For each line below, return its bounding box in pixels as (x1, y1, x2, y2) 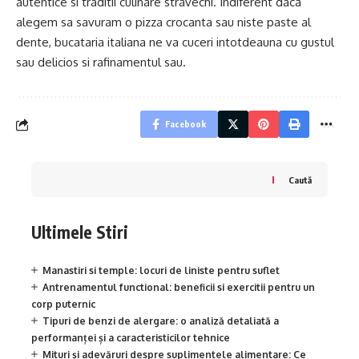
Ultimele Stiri (31, 221, 128, 244)
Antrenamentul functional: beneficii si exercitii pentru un (42, 280, 315, 293)
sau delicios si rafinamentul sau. (16, 54, 186, 71)
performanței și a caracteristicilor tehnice (31, 331, 230, 344)
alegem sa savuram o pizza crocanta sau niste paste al (16, 14, 311, 30)
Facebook (165, 119, 206, 130)
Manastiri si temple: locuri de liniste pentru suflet (42, 264, 280, 276)
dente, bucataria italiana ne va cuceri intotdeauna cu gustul (16, 34, 334, 50)
